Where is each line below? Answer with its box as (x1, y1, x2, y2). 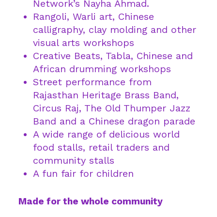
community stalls (33, 155, 114, 166)
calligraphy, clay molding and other (33, 24, 196, 35)
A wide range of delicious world (33, 128, 180, 140)
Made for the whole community (18, 196, 163, 207)
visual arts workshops (33, 37, 134, 48)
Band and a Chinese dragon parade (33, 115, 195, 127)
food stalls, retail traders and (33, 141, 170, 153)
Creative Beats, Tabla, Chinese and (33, 50, 193, 62)
